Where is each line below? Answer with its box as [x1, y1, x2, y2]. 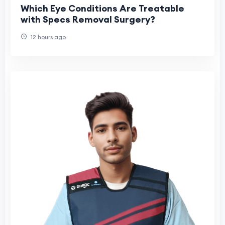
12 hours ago [29, 33, 66, 41]
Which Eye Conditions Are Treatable [21, 2, 184, 14]
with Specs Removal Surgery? [21, 13, 155, 25]
